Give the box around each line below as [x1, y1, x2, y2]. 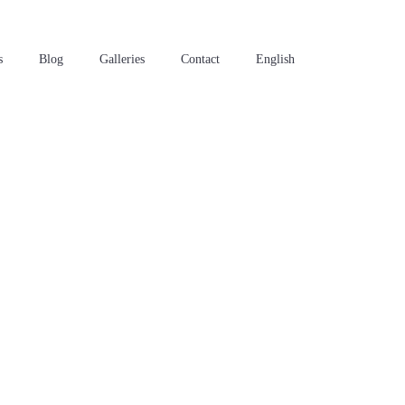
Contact [181, 52, 220, 66]
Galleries [99, 52, 145, 66]
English [256, 52, 295, 66]
